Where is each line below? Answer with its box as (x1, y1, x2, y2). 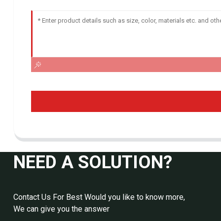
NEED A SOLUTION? (13, 152, 172, 173)
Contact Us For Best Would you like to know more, (13, 192, 185, 202)
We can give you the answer (13, 204, 110, 214)
